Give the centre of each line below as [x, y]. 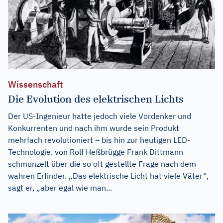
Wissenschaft [36, 84]
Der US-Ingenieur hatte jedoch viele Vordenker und [100, 116]
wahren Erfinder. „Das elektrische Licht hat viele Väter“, [108, 175]
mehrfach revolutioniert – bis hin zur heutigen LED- [99, 140]
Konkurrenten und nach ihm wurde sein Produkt [94, 128]
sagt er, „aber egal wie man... [60, 187]
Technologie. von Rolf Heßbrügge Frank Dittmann [96, 152]
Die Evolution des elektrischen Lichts [96, 99]
